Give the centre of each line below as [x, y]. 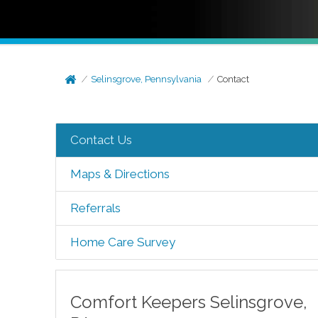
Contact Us [101, 140]
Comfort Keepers [140, 302]
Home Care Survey [122, 242]
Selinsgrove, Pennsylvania [147, 79]
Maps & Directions [120, 174]
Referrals [95, 208]
